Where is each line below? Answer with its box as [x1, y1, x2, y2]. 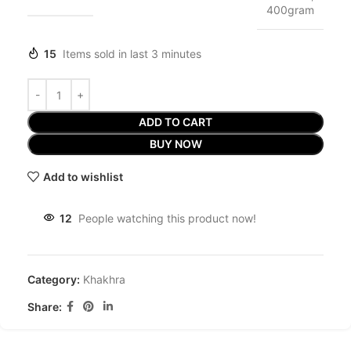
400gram [266, 3, 314, 17]
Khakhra [83, 273, 125, 287]
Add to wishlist [42, 169, 123, 183]
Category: [27, 273, 80, 287]
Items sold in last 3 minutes [63, 47, 201, 61]
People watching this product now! [78, 212, 256, 226]
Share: [27, 299, 62, 313]
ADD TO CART [139, 115, 212, 129]
